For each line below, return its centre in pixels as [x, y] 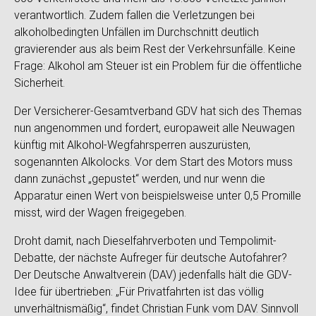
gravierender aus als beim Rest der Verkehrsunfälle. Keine [155, 49]
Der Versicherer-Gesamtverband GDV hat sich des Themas [158, 111]
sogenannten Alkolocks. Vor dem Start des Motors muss [153, 162]
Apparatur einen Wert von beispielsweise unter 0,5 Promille [158, 196]
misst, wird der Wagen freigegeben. [100, 213]
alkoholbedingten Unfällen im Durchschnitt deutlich [136, 32]
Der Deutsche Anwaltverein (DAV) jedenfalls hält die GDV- [153, 275]
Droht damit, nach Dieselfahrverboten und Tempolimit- [145, 241]
